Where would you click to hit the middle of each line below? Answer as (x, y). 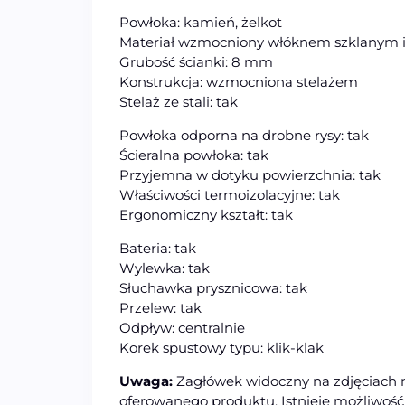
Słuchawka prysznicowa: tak (213, 288)
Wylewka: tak (165, 268)
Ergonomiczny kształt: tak (206, 215)
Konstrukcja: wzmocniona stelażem (239, 82)
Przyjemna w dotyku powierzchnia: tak (250, 175)
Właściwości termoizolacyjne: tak (230, 195)
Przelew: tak (160, 308)
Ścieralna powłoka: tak (194, 155)
